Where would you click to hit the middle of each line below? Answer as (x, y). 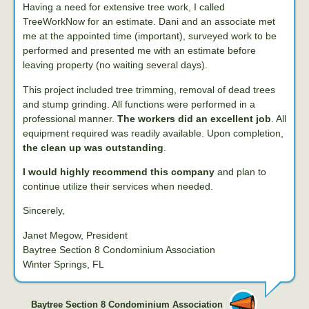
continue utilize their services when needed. (118, 187)
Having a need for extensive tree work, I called (124, 7)
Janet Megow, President (75, 235)
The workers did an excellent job (194, 118)
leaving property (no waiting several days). (115, 65)
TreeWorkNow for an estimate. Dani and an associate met (149, 22)
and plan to (240, 172)
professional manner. (70, 118)
